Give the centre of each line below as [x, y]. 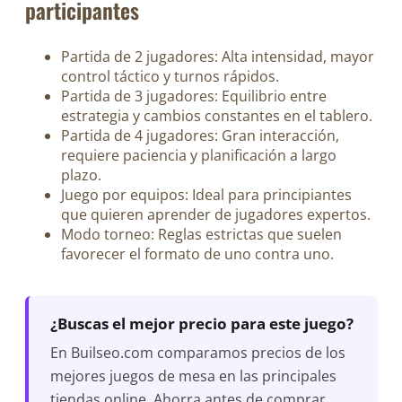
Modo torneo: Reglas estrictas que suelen [201, 235]
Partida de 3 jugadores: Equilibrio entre [194, 96]
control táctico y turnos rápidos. [170, 77]
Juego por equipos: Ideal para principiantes [206, 195]
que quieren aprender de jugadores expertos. [216, 215]
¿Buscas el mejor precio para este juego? [202, 324]
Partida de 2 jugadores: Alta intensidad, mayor [218, 57]
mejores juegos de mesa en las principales [193, 376]
